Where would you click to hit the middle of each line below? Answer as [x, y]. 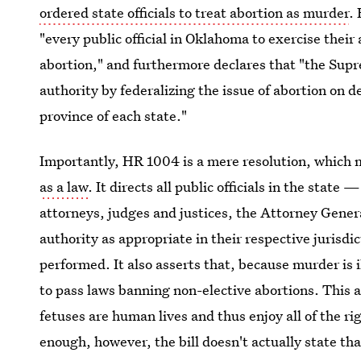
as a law [64, 187]
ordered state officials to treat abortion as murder [195, 12]
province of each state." [114, 116]
